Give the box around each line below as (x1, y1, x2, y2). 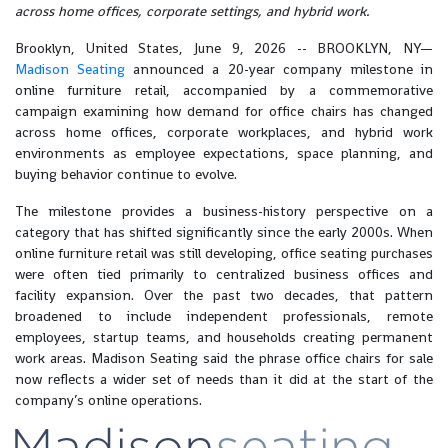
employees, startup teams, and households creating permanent (15, 328, 433, 346)
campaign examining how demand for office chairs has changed (15, 102, 433, 120)
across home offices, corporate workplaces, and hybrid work (15, 123, 433, 141)
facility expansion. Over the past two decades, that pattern (15, 286, 433, 304)
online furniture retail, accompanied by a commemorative (15, 81, 433, 99)
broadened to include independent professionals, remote (15, 307, 433, 325)
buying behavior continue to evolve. (15, 165, 237, 183)
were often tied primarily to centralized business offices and (15, 265, 433, 283)
